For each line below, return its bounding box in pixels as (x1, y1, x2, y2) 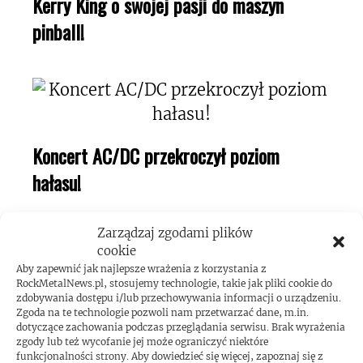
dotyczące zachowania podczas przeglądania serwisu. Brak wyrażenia (16, 320, 345, 332)
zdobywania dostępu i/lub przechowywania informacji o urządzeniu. (16, 291, 341, 303)
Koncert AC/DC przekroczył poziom (32, 141, 280, 171)
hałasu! (32, 168, 81, 198)
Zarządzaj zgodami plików (97, 224, 253, 240)
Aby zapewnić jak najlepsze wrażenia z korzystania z (16, 262, 267, 274)
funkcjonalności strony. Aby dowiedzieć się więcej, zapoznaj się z (16, 349, 323, 361)
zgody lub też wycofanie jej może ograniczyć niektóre (16, 335, 268, 347)
